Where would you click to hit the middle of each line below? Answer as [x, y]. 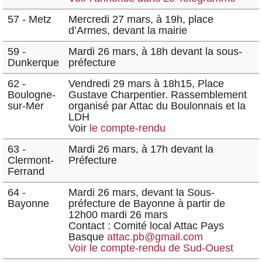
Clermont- [31, 160]
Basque [88, 237]
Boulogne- [32, 94]
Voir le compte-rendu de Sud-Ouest [151, 248]
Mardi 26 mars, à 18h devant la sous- [155, 51]
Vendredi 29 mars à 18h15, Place [146, 83]
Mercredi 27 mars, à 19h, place [141, 19]
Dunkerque [33, 62]
